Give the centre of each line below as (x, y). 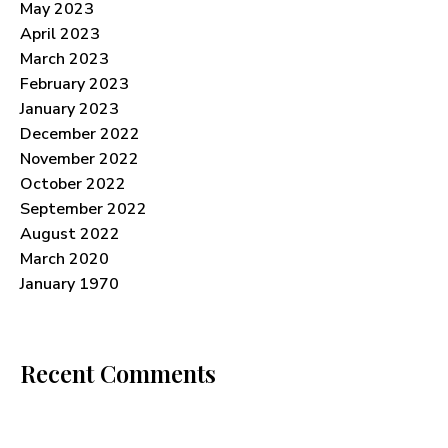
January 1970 (69, 283)
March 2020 (64, 258)
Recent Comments (118, 372)
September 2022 (83, 208)
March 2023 (64, 58)
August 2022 (70, 233)
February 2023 (74, 83)
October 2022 (73, 183)
